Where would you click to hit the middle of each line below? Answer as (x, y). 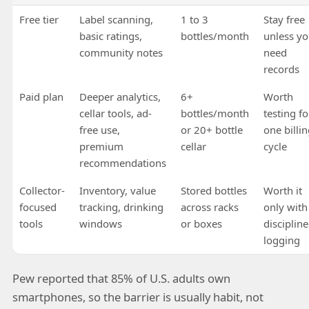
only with (285, 207)
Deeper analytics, (120, 96)
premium (101, 146)
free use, (99, 129)
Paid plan (41, 96)
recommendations (122, 162)
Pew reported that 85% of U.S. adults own (121, 279)
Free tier (39, 19)
